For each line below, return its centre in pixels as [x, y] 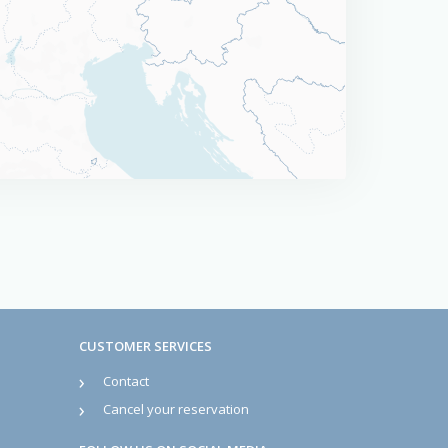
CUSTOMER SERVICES [145, 346]
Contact [125, 381]
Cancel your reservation [175, 409]
